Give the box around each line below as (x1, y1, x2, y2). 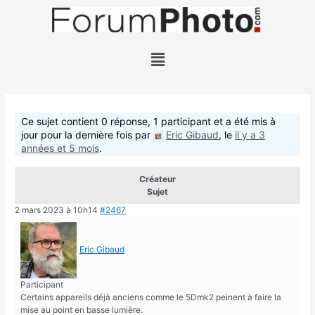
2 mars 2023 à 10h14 (15, 205, 98, 216)
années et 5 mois (21, 142, 100, 155)
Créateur (139, 174, 176, 185)
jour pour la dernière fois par (21, 129, 154, 141)
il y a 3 (235, 129, 266, 141)
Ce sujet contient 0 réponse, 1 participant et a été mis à (21, 115, 276, 128)
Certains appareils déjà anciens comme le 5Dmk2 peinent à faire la (20, 292, 282, 303)
